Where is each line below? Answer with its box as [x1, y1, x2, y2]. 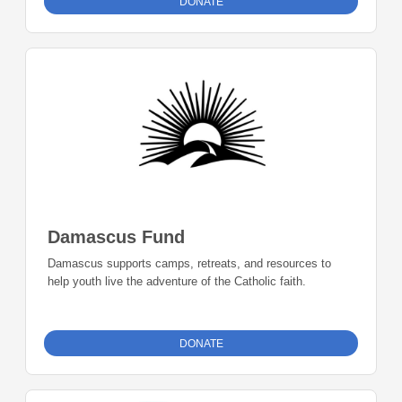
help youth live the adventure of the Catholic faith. [48, 275, 306, 289]
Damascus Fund [48, 227, 185, 248]
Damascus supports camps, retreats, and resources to [48, 257, 331, 271]
